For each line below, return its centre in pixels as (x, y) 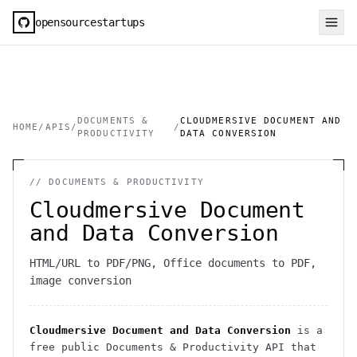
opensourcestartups (90, 22)
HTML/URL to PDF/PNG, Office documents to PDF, (173, 263)
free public (68, 347)
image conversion (80, 280)
